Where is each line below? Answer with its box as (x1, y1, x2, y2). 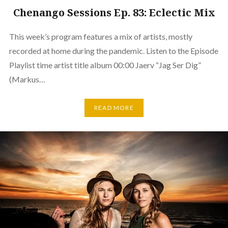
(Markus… (9, 74, 45, 84)
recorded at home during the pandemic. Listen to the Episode (9, 45, 218, 55)
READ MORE (94, 104, 134, 112)
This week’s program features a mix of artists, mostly (9, 31, 192, 41)
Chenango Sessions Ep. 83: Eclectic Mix (13, 5, 215, 19)
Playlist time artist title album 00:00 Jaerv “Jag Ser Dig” (9, 60, 201, 70)
